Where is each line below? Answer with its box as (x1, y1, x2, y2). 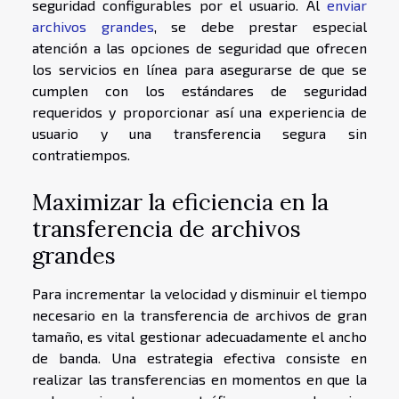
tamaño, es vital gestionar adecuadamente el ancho (32, 327, 367, 345)
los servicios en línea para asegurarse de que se (32, 61, 367, 78)
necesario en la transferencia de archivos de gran (32, 305, 367, 323)
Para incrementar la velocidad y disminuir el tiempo (32, 284, 367, 302)
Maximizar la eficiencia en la (32, 187, 329, 216)
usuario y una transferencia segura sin (32, 125, 367, 142)
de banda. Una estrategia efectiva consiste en (32, 348, 367, 366)
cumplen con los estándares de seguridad (32, 82, 367, 100)
